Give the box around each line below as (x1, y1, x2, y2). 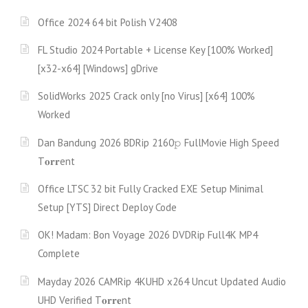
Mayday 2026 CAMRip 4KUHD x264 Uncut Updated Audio (38, 274, 286, 288)
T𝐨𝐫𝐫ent (38, 154, 75, 168)
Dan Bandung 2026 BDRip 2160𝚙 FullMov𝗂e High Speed (38, 135, 279, 149)
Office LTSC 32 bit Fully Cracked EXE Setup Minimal (38, 181, 263, 195)
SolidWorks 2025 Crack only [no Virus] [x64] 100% (38, 89, 255, 103)
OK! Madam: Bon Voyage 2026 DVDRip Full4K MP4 (38, 228, 258, 242)
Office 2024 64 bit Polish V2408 (38, 15, 177, 29)
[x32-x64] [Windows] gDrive (38, 62, 158, 76)
